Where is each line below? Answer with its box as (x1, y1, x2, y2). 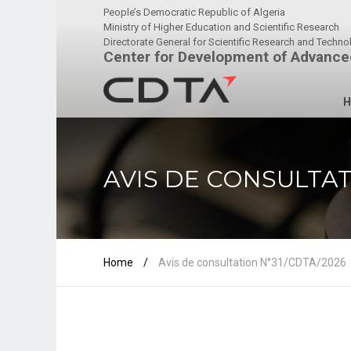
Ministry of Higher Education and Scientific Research (103, 21, 339, 33)
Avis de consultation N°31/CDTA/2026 (158, 256, 346, 269)
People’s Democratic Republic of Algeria (103, 6, 285, 18)
